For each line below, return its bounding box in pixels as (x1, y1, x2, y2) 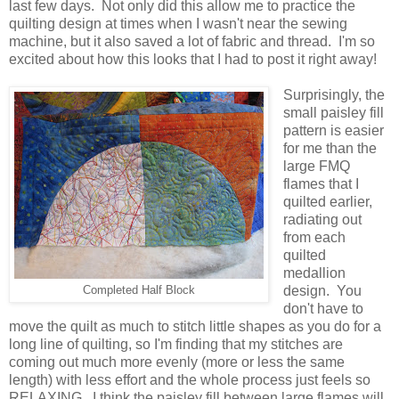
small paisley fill (282, 105, 384, 121)
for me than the (282, 141, 377, 157)
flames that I (282, 176, 359, 192)
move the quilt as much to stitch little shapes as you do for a (9, 319, 381, 335)
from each (282, 230, 346, 246)
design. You (282, 283, 362, 299)
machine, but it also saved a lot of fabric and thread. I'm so (9, 34, 375, 50)
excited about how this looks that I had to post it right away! (9, 52, 377, 68)
